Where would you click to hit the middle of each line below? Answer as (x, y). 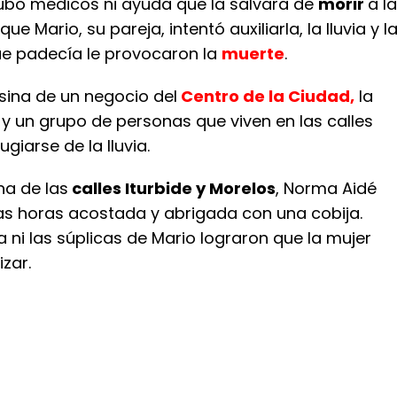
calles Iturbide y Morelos (172, 188)
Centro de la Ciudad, (266, 96)
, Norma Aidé (326, 188)
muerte (253, 54)
